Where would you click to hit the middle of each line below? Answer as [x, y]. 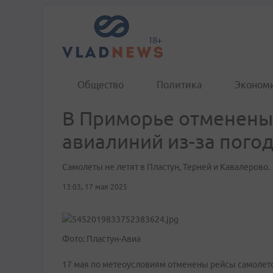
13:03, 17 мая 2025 [95, 187]
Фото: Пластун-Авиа [101, 239]
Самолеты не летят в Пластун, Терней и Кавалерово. [166, 167]
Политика [179, 85]
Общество [101, 85]
